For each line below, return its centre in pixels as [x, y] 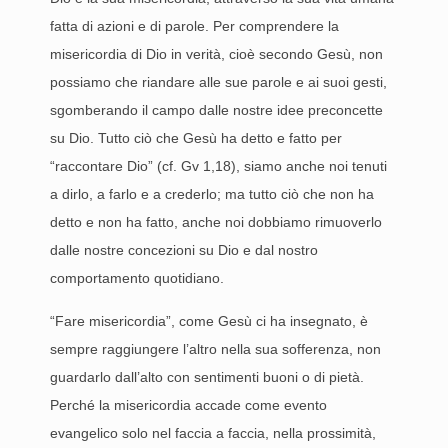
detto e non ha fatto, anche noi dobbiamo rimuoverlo [216, 222]
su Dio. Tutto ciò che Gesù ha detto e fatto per [196, 138]
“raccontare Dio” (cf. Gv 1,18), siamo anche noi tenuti [218, 166]
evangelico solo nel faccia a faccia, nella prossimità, [213, 433]
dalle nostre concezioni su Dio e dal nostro [184, 250]
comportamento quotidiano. [137, 278]
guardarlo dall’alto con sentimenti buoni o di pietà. [207, 377]
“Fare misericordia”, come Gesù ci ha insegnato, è [209, 321]
